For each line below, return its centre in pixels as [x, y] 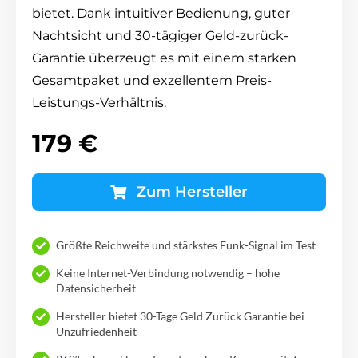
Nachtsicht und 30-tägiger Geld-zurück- [160, 35]
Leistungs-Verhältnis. [99, 102]
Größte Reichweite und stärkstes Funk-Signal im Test [186, 245]
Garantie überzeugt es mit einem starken [164, 58]
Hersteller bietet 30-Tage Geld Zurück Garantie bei [180, 316]
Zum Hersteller [192, 191]
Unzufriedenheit [96, 331]
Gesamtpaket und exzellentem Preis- [152, 80]
